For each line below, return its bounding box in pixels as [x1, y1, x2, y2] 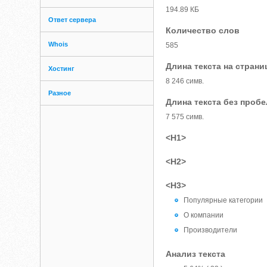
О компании [184, 211, 224, 219]
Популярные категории [184, 196, 263, 204]
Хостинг [48, 65, 75, 72]
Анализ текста [166, 249, 226, 259]
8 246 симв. [166, 77, 204, 85]
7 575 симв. [166, 113, 204, 121]
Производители [184, 226, 238, 234]
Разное [48, 89, 72, 97]
